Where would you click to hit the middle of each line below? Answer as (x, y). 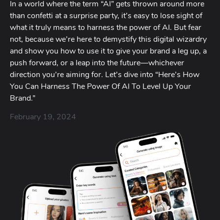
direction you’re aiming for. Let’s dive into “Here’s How (105, 74)
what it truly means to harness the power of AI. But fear (106, 27)
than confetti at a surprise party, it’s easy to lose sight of (106, 15)
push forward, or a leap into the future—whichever (97, 63)
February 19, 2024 (43, 117)
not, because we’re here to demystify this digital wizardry (108, 39)
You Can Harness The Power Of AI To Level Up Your (100, 86)
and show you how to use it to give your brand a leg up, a (108, 51)
